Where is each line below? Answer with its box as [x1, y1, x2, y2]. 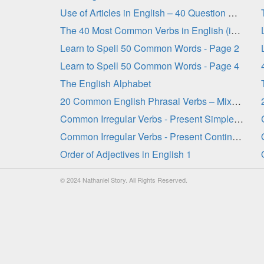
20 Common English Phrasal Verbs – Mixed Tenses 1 [232, 94, 241, 108]
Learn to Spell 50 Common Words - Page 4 [60, 59, 239, 72]
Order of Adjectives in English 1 [60, 147, 192, 161]
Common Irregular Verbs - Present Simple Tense [234, 112, 243, 126]
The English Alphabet [60, 77, 151, 90]
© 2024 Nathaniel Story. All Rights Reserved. [60, 175, 187, 184]
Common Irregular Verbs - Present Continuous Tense [232, 130, 242, 143]
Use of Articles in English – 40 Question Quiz [228, 6, 237, 19]
